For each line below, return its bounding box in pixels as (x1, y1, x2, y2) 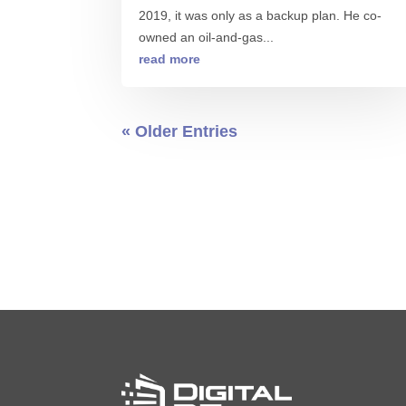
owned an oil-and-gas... (139, 30, 275, 45)
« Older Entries (121, 121, 238, 140)
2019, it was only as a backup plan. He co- (139, 8, 382, 24)
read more (139, 52, 201, 67)
